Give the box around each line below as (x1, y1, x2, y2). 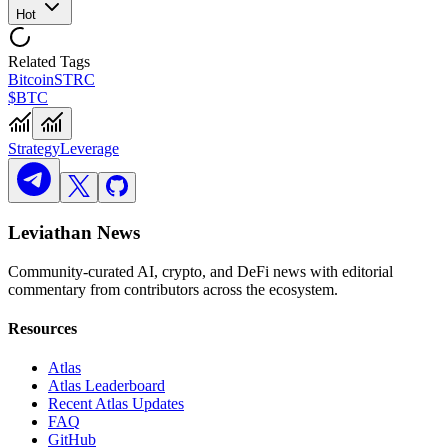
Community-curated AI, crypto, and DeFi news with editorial (8, 262, 393, 280)
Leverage (60, 140, 119, 158)
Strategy (8, 140, 60, 158)
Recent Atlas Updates (48, 395, 184, 413)
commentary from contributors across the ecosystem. (8, 280, 338, 298)
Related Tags (8, 53, 90, 71)
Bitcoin (8, 71, 54, 89)
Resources (8, 319, 77, 337)
